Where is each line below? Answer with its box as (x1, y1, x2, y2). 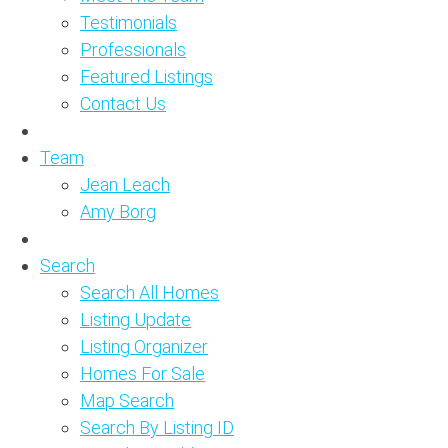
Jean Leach (80, 174, 170, 195)
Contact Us (80, 93, 166, 114)
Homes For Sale (80, 363, 205, 384)
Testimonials (80, 12, 177, 33)
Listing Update (80, 309, 191, 330)
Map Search (80, 390, 174, 411)
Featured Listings (80, 66, 213, 87)
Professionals (80, 39, 186, 60)
